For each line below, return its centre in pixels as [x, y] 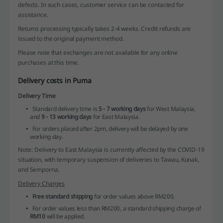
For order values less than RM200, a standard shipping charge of [116, 208]
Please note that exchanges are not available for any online [98, 52]
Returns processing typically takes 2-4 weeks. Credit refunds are [105, 28]
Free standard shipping [62, 196]
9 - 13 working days [66, 116]
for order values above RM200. [134, 196]
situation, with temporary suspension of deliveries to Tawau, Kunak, [109, 159]
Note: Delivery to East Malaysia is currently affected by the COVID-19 [111, 149]
